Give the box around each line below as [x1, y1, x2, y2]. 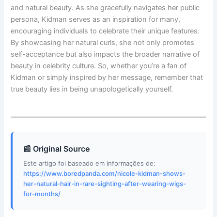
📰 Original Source [23, 143, 91, 154]
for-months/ [23, 190, 61, 198]
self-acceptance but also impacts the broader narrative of [11, 50, 200, 59]
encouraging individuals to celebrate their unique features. [11, 27, 200, 36]
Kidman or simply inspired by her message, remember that [11, 73, 203, 82]
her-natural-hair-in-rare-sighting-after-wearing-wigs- [23, 180, 186, 188]
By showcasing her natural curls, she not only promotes [11, 38, 195, 47]
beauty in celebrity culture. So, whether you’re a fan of [11, 62, 187, 71]
